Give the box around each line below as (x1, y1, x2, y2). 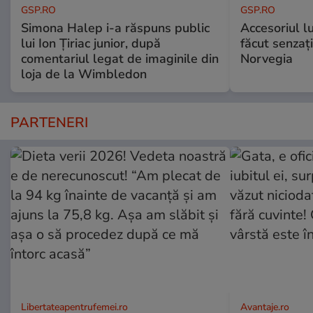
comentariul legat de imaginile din (21, 50, 219, 68)
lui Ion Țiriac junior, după (21, 35, 161, 52)
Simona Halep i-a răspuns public (21, 20, 210, 37)
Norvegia (240, 50, 293, 68)
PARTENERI (10, 113, 88, 133)
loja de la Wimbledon (21, 66, 147, 83)
